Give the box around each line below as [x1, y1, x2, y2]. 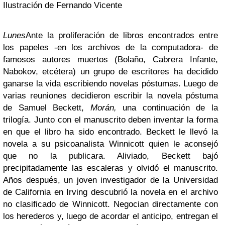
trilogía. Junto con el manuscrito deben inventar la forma [3, 115, 218, 125]
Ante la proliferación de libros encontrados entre [26, 31, 218, 41]
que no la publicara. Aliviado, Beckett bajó [3, 151, 218, 161]
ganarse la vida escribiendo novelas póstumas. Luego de [3, 79, 218, 89]
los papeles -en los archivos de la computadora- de [3, 43, 218, 53]
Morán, [90, 103, 117, 113]
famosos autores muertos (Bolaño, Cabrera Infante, [3, 55, 218, 65]
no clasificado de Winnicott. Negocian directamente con [3, 199, 218, 209]
